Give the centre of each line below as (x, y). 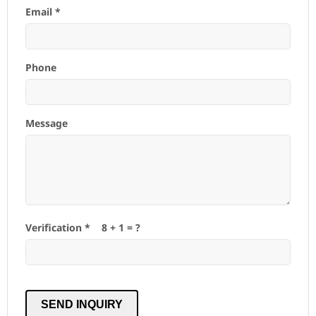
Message (47, 123)
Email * (43, 11)
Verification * (58, 227)
